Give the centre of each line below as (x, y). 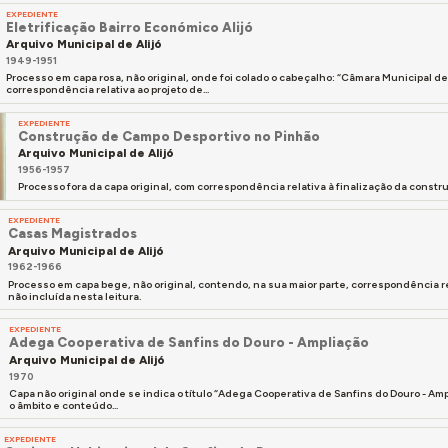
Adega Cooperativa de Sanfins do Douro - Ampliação (188, 342)
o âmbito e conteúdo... (63, 405)
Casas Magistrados (72, 233)
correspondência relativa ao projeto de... (108, 90)
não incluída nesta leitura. (74, 296)
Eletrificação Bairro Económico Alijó (130, 26)
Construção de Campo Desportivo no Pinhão (169, 136)
